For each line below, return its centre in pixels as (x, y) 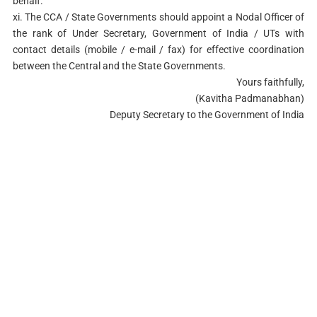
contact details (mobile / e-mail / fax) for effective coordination (158, 49)
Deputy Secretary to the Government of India (207, 114)
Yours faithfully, (271, 82)
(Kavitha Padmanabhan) (250, 98)
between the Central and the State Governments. (119, 65)
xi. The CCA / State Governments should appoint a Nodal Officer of (158, 17)
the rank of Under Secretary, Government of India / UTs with (158, 33)
